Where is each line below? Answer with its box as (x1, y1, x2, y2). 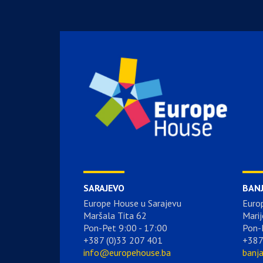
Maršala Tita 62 (83, 210, 147, 221)
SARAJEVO (83, 182, 124, 194)
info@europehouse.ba (83, 247, 171, 258)
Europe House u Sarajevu (83, 197, 181, 209)
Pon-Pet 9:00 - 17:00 (83, 222, 167, 234)
